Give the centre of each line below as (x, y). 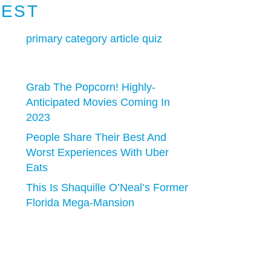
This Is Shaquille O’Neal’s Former (107, 188)
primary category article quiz (94, 39)
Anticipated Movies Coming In (98, 103)
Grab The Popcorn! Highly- (91, 87)
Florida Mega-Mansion (80, 203)
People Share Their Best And (96, 138)
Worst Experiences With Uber (98, 153)
